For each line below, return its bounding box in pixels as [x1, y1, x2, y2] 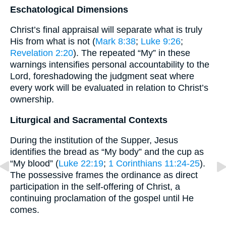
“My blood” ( [10, 158, 59, 169]
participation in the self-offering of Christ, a [10, 182, 180, 192]
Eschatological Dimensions [10, 4, 128, 15]
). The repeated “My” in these [73, 48, 190, 59]
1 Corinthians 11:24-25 [108, 158, 200, 169]
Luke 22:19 [59, 158, 103, 169]
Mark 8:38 [95, 36, 136, 47]
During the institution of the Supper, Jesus [10, 135, 178, 146]
